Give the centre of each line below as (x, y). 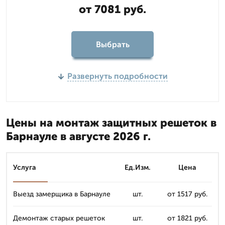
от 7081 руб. (113, 9)
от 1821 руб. (187, 218)
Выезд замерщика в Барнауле (62, 194)
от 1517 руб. (187, 194)
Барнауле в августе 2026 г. (78, 136)
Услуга (25, 167)
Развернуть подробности (117, 76)
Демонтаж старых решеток (59, 218)
